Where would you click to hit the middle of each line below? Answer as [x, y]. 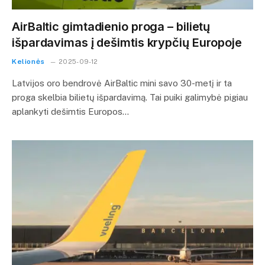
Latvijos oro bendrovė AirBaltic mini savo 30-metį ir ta [122, 83]
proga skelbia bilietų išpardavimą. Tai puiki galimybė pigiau [130, 97]
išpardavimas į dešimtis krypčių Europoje [127, 43]
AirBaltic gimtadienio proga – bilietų [111, 27]
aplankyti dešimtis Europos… [70, 112]
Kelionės [28, 62]
